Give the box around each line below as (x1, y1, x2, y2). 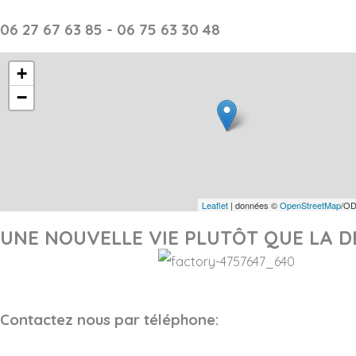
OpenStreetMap (280, 198, 341, 211)
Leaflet (202, 198, 228, 211)
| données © (228, 198, 280, 211)
